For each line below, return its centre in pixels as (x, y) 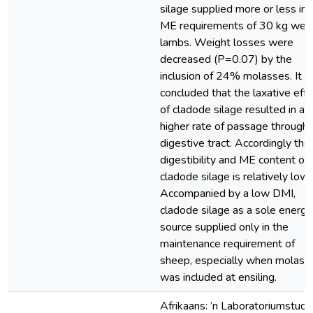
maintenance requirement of (227, 244)
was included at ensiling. (218, 277)
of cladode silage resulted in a (232, 110)
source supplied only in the (224, 227)
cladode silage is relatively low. (235, 177)
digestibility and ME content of (234, 160)
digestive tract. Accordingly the (235, 143)
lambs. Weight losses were (227, 43)
